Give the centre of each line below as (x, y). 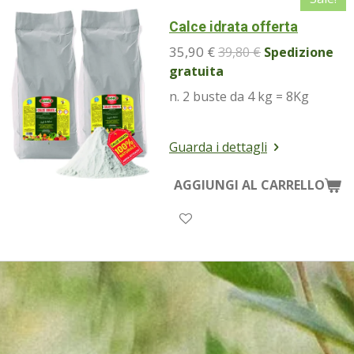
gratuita (196, 71)
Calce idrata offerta (233, 26)
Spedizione (299, 52)
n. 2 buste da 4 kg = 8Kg (239, 96)
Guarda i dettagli (218, 147)
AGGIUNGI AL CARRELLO (249, 185)
